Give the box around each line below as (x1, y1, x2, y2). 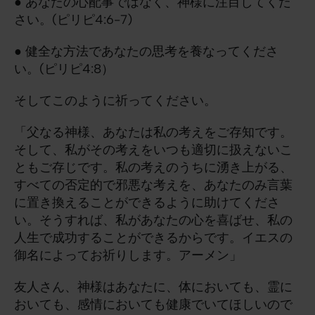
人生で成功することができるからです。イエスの (14, 230, 292, 245)
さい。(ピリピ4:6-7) (14, 12, 132, 27)
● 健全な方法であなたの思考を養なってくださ (14, 44, 278, 59)
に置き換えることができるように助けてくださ (14, 195, 280, 210)
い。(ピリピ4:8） (14, 61, 114, 77)
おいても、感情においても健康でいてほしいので (14, 297, 292, 312)
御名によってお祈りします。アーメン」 (14, 247, 242, 263)
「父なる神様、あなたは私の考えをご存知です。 (14, 124, 292, 140)
